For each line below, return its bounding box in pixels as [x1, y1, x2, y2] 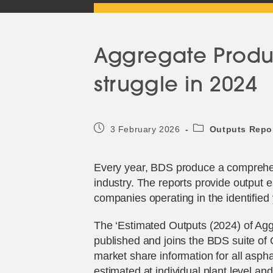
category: [193, 134, 232, 144]
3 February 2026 [110, 124, 180, 135]
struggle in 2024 [94, 76, 258, 97]
